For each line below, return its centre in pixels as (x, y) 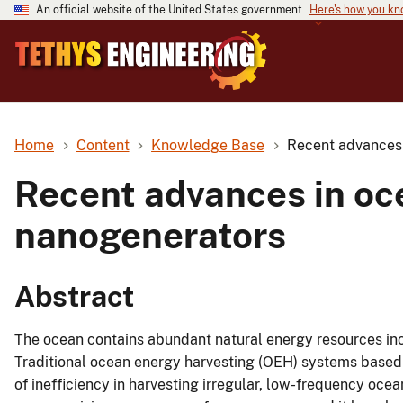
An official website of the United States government (169, 10)
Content (103, 145)
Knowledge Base (208, 145)
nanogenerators (150, 235)
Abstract (74, 297)
